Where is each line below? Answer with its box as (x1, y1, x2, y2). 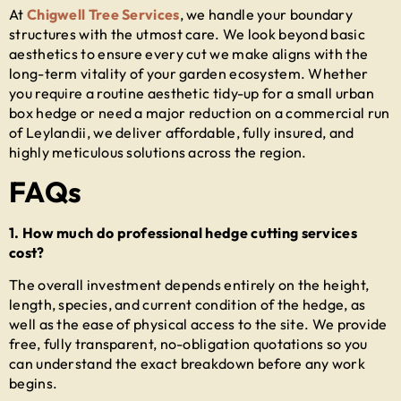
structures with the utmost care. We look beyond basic (9, 24, 365, 43)
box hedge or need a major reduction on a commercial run (9, 103, 390, 122)
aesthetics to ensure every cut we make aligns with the (9, 44, 369, 63)
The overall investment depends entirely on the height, (9, 276, 370, 294)
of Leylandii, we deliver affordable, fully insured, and (9, 123, 354, 141)
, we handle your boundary (179, 4, 354, 23)
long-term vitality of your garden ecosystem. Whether (9, 64, 369, 82)
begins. (9, 374, 58, 393)
